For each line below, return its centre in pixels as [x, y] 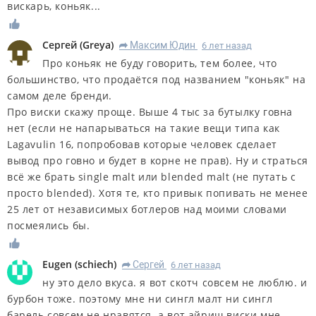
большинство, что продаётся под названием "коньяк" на [157, 79]
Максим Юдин [163, 45]
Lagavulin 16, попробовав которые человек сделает [142, 144]
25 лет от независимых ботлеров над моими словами [147, 209]
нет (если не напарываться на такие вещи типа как [144, 128]
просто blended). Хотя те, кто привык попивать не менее [158, 193]
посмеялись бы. [49, 225]
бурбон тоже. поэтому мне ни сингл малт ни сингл [140, 298]
